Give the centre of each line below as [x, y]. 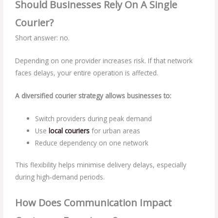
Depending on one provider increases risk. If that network [104, 60]
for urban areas [115, 130]
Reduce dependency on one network [92, 143]
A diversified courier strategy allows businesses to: [93, 95]
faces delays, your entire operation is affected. [87, 73]
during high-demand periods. [60, 177]
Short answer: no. [43, 38]
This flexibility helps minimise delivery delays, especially [101, 165]
